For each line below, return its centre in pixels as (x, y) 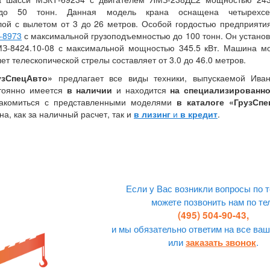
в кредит (199, 114)
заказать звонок (221, 243)
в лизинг (152, 114)
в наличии (89, 90)
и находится (141, 90)
